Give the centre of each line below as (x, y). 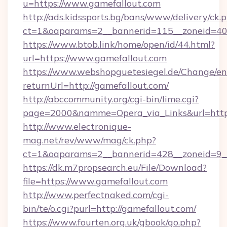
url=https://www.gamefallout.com (95, 58)
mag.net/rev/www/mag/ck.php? (89, 140)
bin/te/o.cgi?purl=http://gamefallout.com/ (109, 209)
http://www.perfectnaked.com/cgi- (96, 195)
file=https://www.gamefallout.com (95, 181)
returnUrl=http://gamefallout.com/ (96, 85)
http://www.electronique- (77, 126)
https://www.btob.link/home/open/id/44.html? (119, 44)
